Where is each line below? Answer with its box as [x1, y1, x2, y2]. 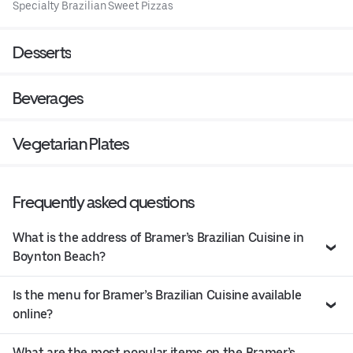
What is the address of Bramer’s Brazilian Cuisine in [13, 230, 304, 246]
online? [13, 307, 53, 322]
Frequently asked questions [13, 192, 195, 213]
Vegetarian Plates [13, 134, 129, 154]
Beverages [13, 88, 84, 109]
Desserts [13, 43, 72, 63]
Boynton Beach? [13, 249, 106, 265]
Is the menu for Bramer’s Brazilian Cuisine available [13, 288, 302, 303]
